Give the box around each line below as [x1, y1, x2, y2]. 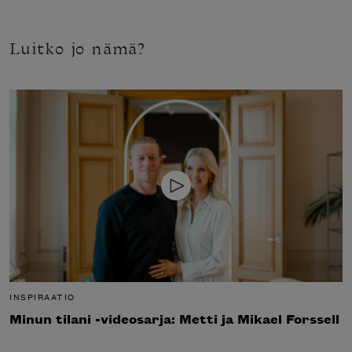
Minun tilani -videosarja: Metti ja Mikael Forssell [9, 308, 339, 328]
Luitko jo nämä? [9, 39, 145, 60]
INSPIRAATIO [9, 288, 75, 303]
